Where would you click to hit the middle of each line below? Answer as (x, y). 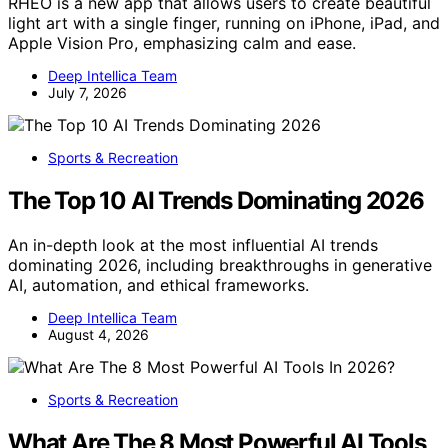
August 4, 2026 (98, 335)
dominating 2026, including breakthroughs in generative (220, 265)
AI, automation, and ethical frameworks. (158, 285)
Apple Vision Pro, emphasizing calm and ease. (182, 43)
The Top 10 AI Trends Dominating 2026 (216, 201)
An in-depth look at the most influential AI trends (193, 245)
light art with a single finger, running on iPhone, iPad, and (224, 23)
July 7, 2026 (87, 93)
